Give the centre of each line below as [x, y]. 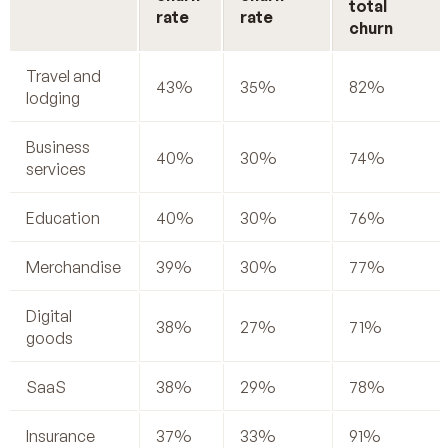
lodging [53, 98]
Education [63, 218]
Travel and [63, 76]
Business [58, 147]
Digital [49, 316]
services [56, 169]
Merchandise [73, 267]
